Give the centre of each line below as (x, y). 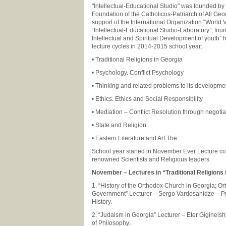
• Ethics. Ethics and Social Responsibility (148, 99)
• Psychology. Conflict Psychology (138, 73)
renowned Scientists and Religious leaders (151, 159)
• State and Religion (120, 125)
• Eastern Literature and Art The (135, 138)
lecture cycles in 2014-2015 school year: (148, 46)
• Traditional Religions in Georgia (138, 60)
